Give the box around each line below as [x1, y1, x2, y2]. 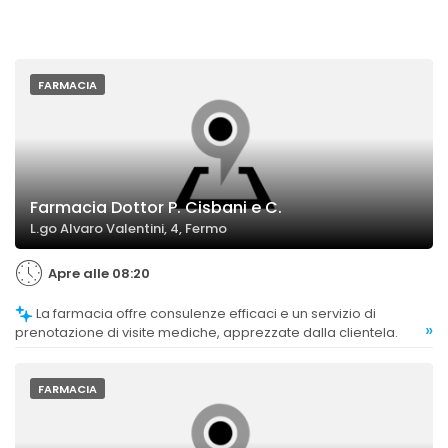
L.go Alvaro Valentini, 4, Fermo [30, 218, 227, 238]
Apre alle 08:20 [48, 263, 150, 283]
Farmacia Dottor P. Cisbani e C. [30, 195, 282, 219]
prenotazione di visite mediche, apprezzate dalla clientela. [15, 323, 398, 343]
